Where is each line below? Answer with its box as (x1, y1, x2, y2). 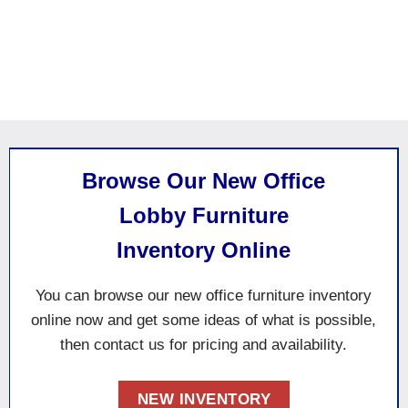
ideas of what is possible (204, 311, 372, 330)
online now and (31, 311, 138, 330)
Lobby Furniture (119, 203, 289, 229)
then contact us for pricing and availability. (60, 335, 348, 354)
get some (137, 311, 205, 330)
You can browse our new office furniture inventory (36, 286, 372, 305)
